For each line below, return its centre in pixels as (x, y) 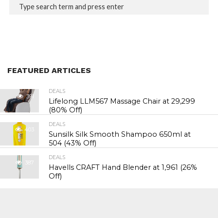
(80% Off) (66, 110)
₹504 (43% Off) (73, 143)
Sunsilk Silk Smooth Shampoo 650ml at (120, 134)
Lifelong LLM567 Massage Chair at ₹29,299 (122, 101)
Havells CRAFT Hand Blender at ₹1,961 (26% (123, 167)
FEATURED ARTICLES (49, 70)
